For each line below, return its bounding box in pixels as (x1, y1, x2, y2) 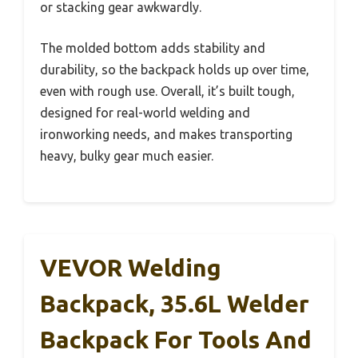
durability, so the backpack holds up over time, (40, 62, 309, 78)
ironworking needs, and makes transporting (40, 127, 292, 142)
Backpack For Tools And (40, 326, 312, 354)
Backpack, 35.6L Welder (40, 290, 309, 318)
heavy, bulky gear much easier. (40, 149, 213, 164)
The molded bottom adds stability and (40, 41, 265, 56)
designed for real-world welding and (40, 105, 250, 121)
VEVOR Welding (40, 254, 221, 282)
